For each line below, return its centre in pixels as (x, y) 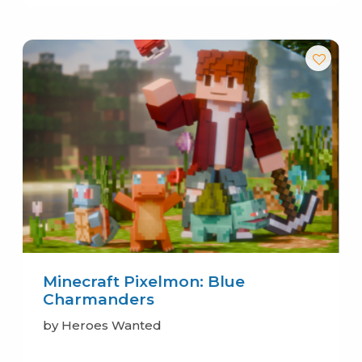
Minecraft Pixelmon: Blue (143, 282)
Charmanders (98, 300)
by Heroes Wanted (102, 326)
